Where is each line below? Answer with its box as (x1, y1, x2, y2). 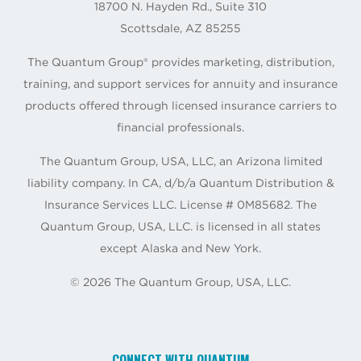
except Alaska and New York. (100, 241, 261, 255)
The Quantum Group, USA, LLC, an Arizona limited (39, 154, 322, 168)
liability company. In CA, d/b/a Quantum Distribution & (27, 176, 334, 189)
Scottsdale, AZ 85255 (120, 21, 241, 35)
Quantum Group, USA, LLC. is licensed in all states (40, 219, 321, 233)
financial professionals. (117, 120, 244, 134)
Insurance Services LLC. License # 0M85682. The (44, 197, 317, 211)
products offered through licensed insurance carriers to (24, 98, 337, 112)
